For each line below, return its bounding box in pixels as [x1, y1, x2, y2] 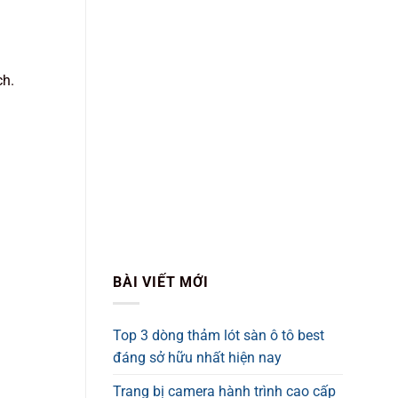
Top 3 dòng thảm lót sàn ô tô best [113, 327, 324, 345]
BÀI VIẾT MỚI [113, 273, 209, 291]
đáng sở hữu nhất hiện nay [113, 349, 282, 367]
